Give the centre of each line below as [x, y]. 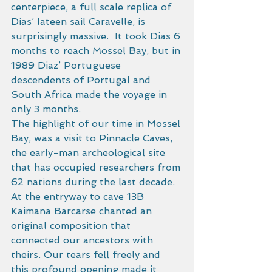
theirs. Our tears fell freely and [87, 255]
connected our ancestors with [83, 240]
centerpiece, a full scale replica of [93, 7]
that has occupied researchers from [97, 168]
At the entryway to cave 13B [79, 197]
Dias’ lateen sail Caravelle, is [80, 22]
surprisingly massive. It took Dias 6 [97, 36]
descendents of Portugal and [82, 80]
